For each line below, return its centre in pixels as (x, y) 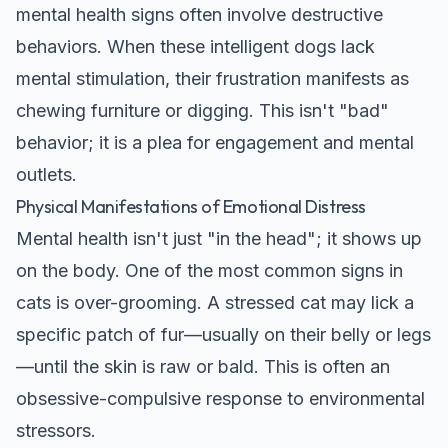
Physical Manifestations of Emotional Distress (191, 206)
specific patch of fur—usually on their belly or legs (223, 334)
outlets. (46, 174)
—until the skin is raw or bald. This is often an (203, 366)
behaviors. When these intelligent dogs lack (195, 46)
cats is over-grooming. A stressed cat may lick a (215, 302)
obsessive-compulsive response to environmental (220, 398)
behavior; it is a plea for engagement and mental (215, 142)
